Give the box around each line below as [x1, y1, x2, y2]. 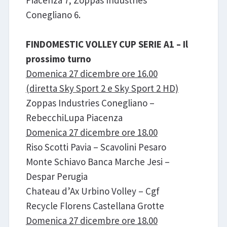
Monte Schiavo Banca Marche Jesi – [25, 155, 170, 168]
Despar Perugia [25, 170, 88, 182]
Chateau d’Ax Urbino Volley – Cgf [25, 184, 160, 197]
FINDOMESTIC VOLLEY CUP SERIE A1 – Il [25, 37, 188, 50]
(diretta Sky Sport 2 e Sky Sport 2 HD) [25, 82, 178, 94]
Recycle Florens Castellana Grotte [25, 199, 164, 212]
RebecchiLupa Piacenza [25, 111, 123, 124]
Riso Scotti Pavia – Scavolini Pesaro [25, 140, 166, 153]
